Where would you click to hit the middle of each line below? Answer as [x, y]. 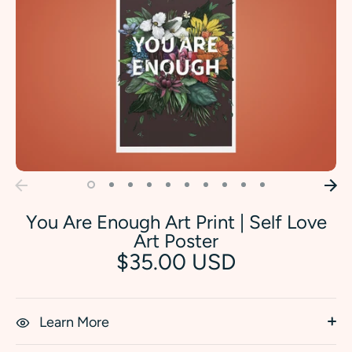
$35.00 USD [176, 262]
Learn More [74, 323]
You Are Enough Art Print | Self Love [176, 222]
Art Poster [176, 241]
